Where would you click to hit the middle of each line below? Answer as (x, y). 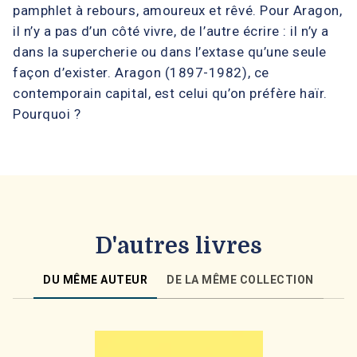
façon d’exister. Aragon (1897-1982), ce (141, 73)
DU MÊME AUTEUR (96, 280)
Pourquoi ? (47, 114)
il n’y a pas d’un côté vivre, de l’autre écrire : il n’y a (171, 31)
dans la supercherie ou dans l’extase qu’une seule (170, 52)
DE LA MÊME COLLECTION (240, 280)
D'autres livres (178, 247)
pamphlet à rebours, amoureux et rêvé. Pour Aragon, (178, 11)
